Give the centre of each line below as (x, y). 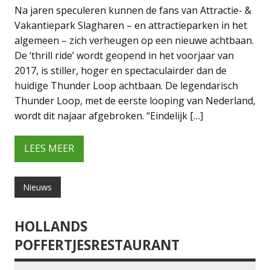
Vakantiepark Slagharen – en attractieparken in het (131, 25)
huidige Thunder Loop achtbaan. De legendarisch (126, 85)
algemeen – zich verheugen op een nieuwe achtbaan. (134, 40)
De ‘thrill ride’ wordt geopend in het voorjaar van (124, 55)
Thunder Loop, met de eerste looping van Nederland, (135, 100)
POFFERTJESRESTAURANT (97, 245)
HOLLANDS (51, 227)
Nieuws (38, 187)
